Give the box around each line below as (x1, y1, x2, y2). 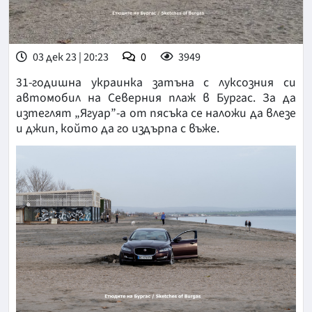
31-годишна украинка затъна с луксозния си (16, 74, 296, 92)
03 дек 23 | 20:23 (31, 49, 109, 65)
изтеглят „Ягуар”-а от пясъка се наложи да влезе (16, 104, 296, 123)
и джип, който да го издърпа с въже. (16, 120, 219, 138)
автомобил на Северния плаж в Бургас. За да (16, 89, 296, 107)
